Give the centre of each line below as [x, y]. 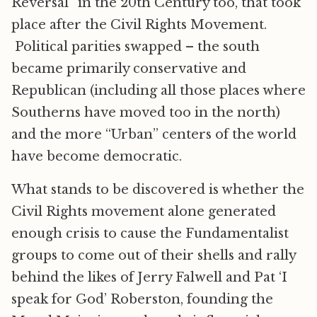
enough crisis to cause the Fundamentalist [150, 234]
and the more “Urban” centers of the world [154, 134]
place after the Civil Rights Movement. [139, 25]
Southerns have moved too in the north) [146, 113]
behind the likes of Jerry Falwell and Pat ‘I [149, 277]
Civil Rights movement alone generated [144, 212]
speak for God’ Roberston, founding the [142, 299]
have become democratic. [97, 156]
